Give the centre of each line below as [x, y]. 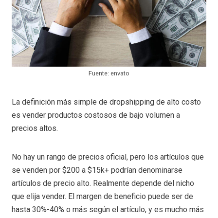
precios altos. [35, 128]
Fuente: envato [109, 73]
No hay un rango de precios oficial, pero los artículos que [108, 157]
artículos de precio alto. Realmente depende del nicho [103, 183]
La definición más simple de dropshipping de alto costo [106, 102]
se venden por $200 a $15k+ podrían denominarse [97, 170]
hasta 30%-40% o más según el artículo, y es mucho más [108, 210]
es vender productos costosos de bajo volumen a [96, 115]
